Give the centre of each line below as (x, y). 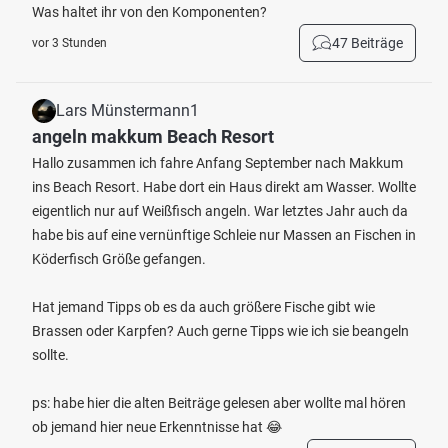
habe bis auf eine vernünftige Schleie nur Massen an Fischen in (224, 235)
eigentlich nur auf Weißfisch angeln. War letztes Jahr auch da (220, 211)
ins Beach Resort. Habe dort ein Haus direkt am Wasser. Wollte (224, 187)
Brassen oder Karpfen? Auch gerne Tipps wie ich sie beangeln (220, 331)
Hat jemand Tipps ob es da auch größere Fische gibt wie (203, 307)
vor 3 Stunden (69, 43)
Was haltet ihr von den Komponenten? (149, 12)
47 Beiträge (367, 43)
